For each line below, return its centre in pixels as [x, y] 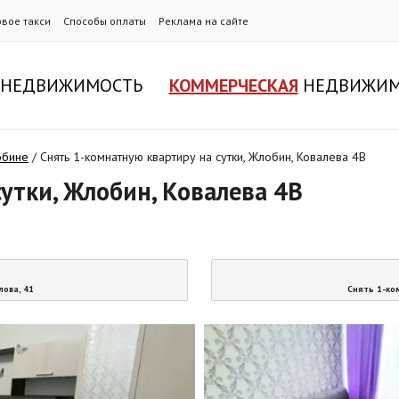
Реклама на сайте [204, 21]
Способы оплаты [105, 21]
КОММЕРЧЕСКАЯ [233, 86]
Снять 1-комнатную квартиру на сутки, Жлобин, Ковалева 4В [203, 157]
